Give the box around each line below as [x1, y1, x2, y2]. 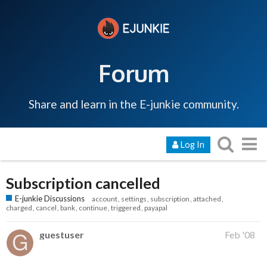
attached [193, 194, 221, 204]
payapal [144, 203, 167, 213]
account [92, 194, 117, 204]
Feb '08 [225, 229, 255, 241]
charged [6, 203, 32, 213]
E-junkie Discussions [15, 194, 85, 204]
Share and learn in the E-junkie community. [28, 97, 239, 111]
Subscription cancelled [6, 173, 160, 192]
